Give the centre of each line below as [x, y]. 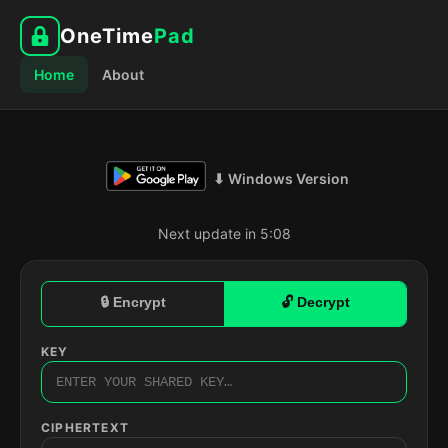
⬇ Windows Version [280, 178]
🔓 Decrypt [315, 302]
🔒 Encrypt [133, 302]
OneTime [107, 36]
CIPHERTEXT [85, 427]
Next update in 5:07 [224, 233]
